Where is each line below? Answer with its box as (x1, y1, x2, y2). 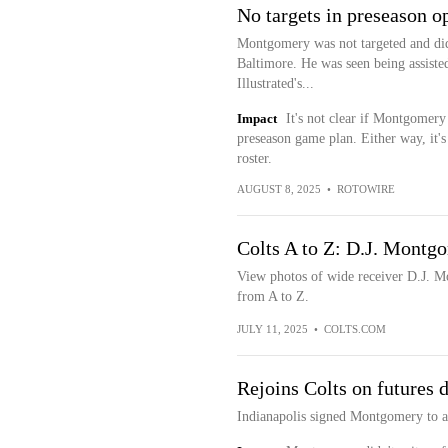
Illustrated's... (236, 76, 314, 91)
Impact (236, 111, 277, 126)
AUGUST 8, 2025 (236, 183, 321, 195)
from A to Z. (236, 289, 309, 304)
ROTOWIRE (336, 183, 395, 195)
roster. (236, 151, 272, 166)
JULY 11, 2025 (236, 323, 308, 335)
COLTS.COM (323, 323, 386, 335)
